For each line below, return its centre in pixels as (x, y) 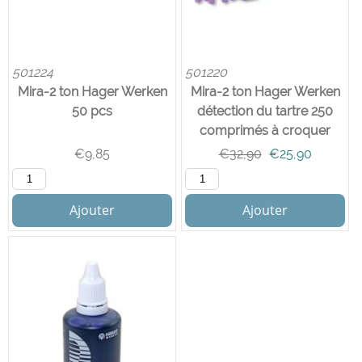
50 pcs (92, 111)
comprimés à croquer (265, 130)
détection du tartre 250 (265, 111)
